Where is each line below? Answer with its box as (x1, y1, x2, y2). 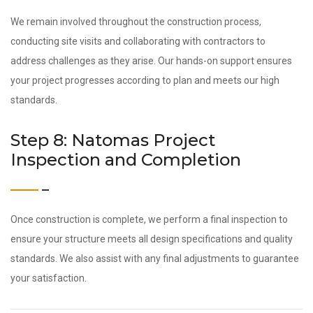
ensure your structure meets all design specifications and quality (10, 233, 293, 245)
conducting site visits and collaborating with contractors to (10, 36, 265, 47)
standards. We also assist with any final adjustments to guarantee (10, 253, 299, 264)
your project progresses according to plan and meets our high (10, 75, 279, 86)
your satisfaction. (10, 272, 87, 284)
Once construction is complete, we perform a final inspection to (10, 214, 288, 225)
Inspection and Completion (10, 150, 241, 170)
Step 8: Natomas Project (10, 130, 215, 150)
